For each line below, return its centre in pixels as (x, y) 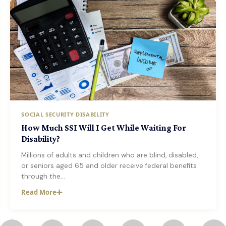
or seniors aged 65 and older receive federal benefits (109, 166)
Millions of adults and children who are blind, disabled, (110, 155)
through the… (43, 176)
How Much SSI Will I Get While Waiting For (104, 128)
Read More (39, 192)
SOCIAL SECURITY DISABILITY (65, 114)
